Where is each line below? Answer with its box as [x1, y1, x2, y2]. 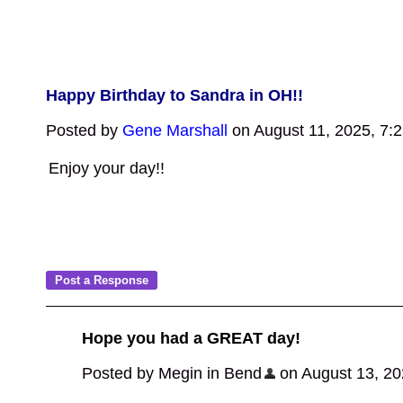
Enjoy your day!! [49, 159, 165, 177]
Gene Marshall [122, 121, 228, 139]
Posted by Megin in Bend [82, 364, 262, 382]
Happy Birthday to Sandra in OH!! [46, 86, 303, 104]
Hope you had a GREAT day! [82, 329, 300, 347]
